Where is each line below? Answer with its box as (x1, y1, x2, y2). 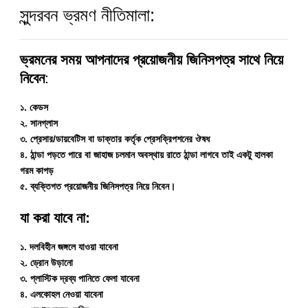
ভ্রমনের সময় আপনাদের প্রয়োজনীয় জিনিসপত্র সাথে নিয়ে (20, 52, 283, 68)
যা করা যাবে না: (20, 210, 90, 226)
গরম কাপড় (20, 165, 54, 177)
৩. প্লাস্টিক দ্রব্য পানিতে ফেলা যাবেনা (20, 273, 140, 285)
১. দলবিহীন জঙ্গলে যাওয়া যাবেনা (20, 241, 118, 253)
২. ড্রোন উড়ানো (20, 257, 73, 269)
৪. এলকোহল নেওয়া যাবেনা (20, 289, 103, 300)
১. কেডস (20, 102, 48, 113)
